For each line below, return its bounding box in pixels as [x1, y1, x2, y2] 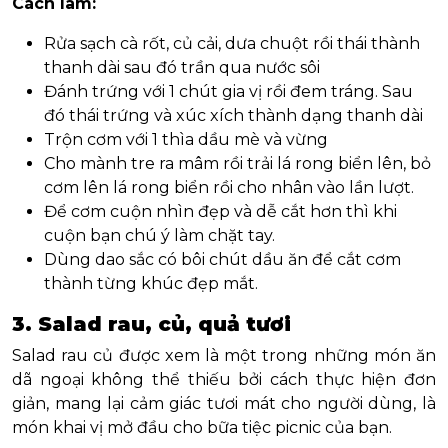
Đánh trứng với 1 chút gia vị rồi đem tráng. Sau [44, 82, 413, 102]
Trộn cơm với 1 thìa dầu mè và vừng [44, 130, 328, 150]
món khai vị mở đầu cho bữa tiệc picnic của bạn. [12, 418, 392, 438]
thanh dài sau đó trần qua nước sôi [44, 58, 320, 78]
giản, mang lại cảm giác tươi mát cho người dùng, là [12, 394, 436, 414]
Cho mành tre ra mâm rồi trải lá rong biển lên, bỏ [44, 154, 431, 174]
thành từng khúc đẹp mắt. [44, 274, 258, 294]
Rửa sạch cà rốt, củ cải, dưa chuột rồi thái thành [44, 34, 420, 54]
